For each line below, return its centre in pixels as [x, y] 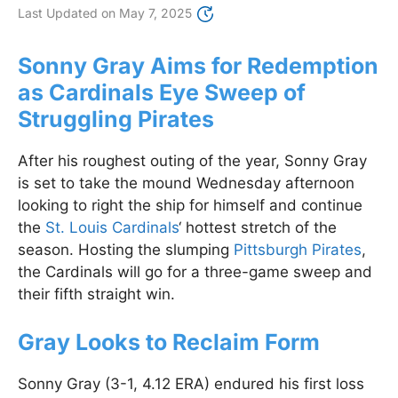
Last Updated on [67, 13]
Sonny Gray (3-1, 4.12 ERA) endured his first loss [191, 383]
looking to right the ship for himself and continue [190, 206]
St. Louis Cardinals [112, 228]
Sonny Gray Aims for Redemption [198, 66]
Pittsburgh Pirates [298, 250]
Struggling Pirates [116, 119]
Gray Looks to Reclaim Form [169, 342]
